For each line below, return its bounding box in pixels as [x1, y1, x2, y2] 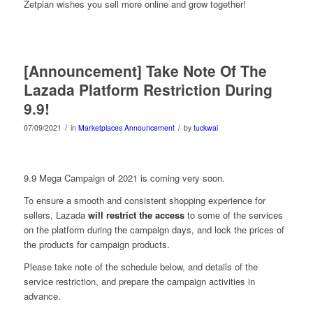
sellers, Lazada [23, 208, 88, 221]
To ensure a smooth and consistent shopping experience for [23, 193, 265, 207]
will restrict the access [87, 208, 184, 221]
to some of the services [184, 208, 283, 221]
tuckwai [193, 122, 218, 133]
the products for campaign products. [23, 237, 170, 251]
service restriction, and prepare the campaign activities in [23, 274, 255, 288]
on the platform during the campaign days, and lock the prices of [23, 222, 284, 236]
